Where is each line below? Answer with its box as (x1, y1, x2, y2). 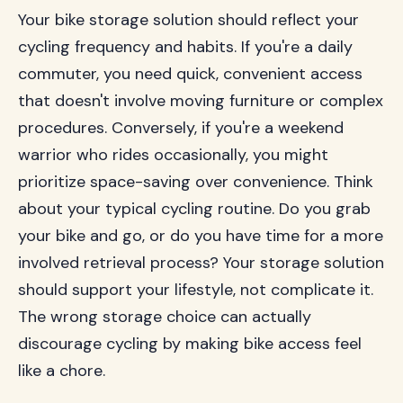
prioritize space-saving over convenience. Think (18, 171, 373, 193)
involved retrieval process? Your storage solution (18, 252, 384, 273)
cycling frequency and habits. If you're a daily (18, 36, 353, 58)
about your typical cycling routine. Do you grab (18, 198, 371, 219)
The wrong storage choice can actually (18, 306, 311, 327)
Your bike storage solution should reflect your (18, 9, 359, 31)
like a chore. (18, 360, 105, 381)
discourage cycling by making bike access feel (18, 333, 362, 354)
